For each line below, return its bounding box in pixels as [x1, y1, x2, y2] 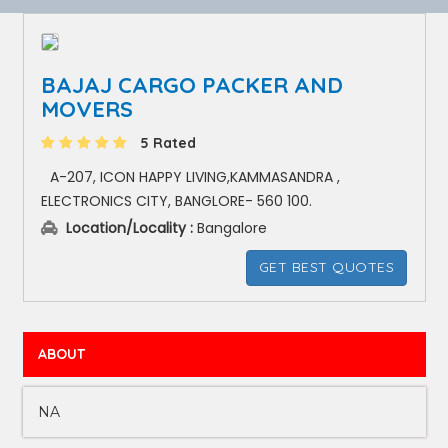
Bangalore [193, 218, 267, 238]
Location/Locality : [66, 218, 193, 238]
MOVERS [41, 95, 133, 123]
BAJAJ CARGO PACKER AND [41, 71, 343, 99]
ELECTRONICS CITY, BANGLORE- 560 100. [41, 191, 312, 211]
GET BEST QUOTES [258, 258, 394, 276]
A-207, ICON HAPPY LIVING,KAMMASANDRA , [46, 167, 340, 187]
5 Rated [136, 134, 196, 152]
